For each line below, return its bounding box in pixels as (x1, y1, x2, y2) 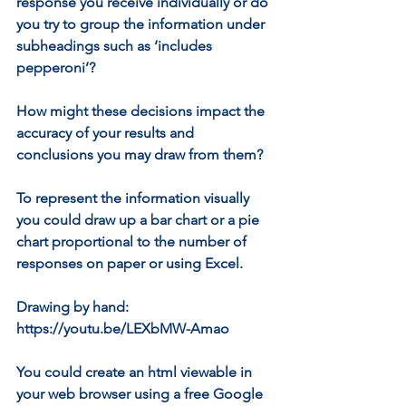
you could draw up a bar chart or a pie (16, 211, 263, 228)
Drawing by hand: (16, 298, 132, 315)
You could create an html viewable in (16, 363, 256, 381)
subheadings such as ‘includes (16, 37, 216, 54)
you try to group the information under (16, 15, 268, 33)
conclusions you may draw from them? (16, 146, 263, 163)
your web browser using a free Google (16, 385, 266, 402)
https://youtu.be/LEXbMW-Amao (16, 320, 233, 337)
